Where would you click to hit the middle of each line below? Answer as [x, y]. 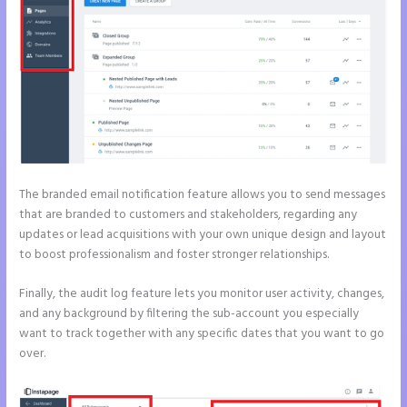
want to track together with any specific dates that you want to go [202, 334]
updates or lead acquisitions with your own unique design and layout [203, 234]
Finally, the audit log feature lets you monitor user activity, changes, [202, 294]
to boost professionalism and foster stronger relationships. [174, 254]
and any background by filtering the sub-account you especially [189, 314]
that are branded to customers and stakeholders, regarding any [189, 214]
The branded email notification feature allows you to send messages [203, 194]
